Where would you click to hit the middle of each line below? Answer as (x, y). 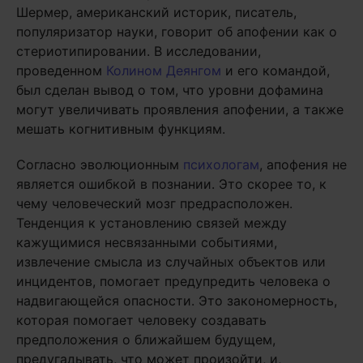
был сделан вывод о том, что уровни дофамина (170, 90)
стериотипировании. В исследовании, (139, 51)
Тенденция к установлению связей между (152, 223)
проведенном (61, 71)
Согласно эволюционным (100, 165)
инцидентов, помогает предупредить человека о (173, 282)
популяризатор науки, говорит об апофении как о (177, 32)
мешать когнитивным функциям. (121, 129)
